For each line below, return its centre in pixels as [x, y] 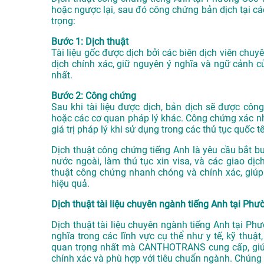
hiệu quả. [70, 184]
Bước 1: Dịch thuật [90, 42]
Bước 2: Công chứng [94, 96]
